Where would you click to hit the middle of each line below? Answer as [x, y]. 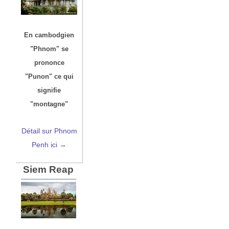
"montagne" [49, 104]
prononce [49, 63]
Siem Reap [49, 170]
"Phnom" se [49, 49]
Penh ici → [49, 145]
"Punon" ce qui [49, 77]
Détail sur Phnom [49, 131]
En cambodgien [49, 35]
